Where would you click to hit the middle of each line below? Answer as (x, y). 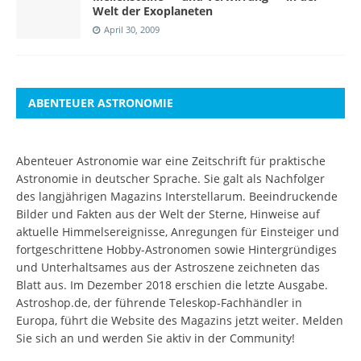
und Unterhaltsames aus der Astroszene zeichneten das (168, 267)
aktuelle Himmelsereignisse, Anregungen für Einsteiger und (178, 231)
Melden (323, 320)
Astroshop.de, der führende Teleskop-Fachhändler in (159, 302)
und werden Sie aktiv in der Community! (185, 338)
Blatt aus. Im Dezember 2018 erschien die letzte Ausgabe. (172, 284)
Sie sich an (45, 338)
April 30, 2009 (132, 30)
